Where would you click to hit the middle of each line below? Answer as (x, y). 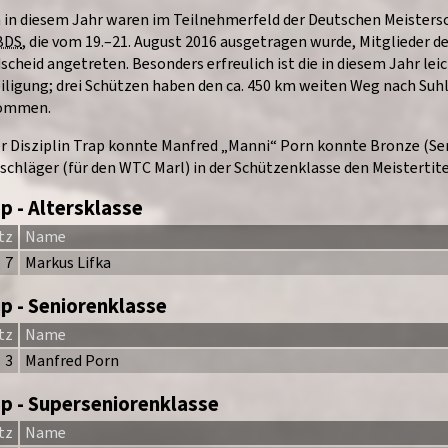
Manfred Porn (71, 361)
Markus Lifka (67, 263)
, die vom (53, 42)
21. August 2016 (164, 42)
